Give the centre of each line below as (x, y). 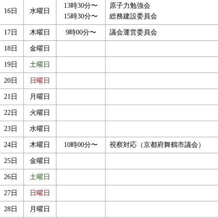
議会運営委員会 (133, 33)
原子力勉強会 (130, 6)
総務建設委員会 (133, 17)
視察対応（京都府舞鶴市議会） (157, 145)
